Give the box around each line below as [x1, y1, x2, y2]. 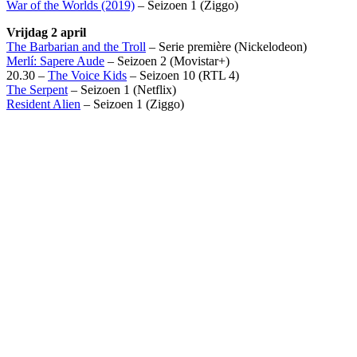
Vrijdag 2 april [6, 25, 86, 39]
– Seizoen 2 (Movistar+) [104, 53, 229, 68]
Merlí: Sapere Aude [6, 53, 104, 68]
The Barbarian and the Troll [6, 39, 146, 53]
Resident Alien [6, 96, 80, 111]
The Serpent [6, 82, 68, 96]
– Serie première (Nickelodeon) [146, 39, 307, 53]
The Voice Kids [48, 68, 127, 82]
